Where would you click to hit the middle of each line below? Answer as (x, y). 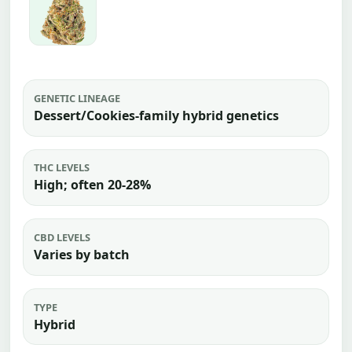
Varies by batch (81, 254)
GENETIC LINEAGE (77, 98)
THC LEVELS (61, 168)
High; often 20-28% (92, 185)
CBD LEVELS (62, 237)
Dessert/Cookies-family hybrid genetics (156, 115)
